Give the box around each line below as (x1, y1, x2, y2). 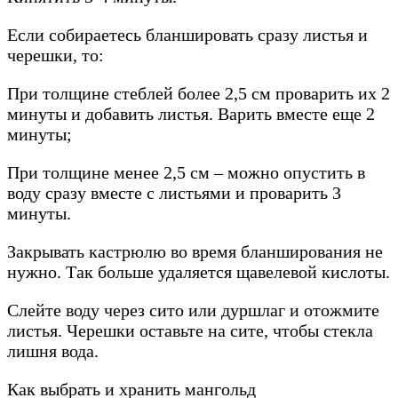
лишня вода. (7, 341, 99, 362)
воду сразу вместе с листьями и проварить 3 (7, 183, 341, 203)
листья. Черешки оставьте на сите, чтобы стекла (7, 321, 373, 341)
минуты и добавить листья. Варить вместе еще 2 (7, 104, 375, 124)
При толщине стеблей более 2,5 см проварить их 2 (7, 84, 390, 104)
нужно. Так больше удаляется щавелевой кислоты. (7, 262, 390, 283)
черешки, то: (7, 45, 104, 66)
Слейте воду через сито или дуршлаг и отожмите (7, 300, 379, 321)
